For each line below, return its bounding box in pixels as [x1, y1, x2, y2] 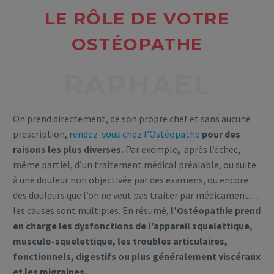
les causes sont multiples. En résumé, [13, 204, 169, 217]
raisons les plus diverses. [13, 143, 125, 156]
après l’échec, [184, 143, 240, 156]
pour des [202, 128, 240, 141]
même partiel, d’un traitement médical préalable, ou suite [13, 158, 256, 171]
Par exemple [125, 143, 177, 156]
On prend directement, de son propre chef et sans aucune [13, 113, 251, 125]
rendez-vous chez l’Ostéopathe [67, 128, 200, 141]
